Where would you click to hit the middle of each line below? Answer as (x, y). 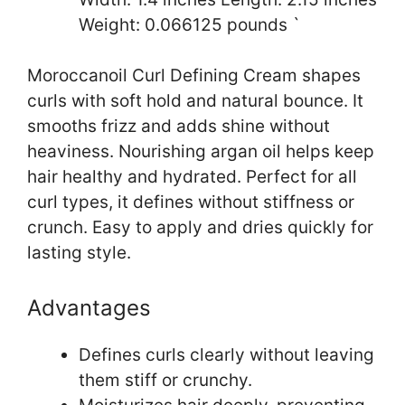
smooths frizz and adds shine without (179, 127)
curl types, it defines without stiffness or (191, 202)
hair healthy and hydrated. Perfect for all (192, 177)
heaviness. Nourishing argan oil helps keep (201, 152)
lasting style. (79, 253)
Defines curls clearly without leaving (226, 354)
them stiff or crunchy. (165, 380)
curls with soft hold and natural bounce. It (195, 101)
